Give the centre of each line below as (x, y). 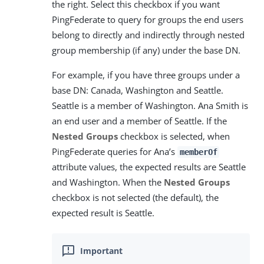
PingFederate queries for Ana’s (115, 151)
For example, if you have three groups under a (146, 75)
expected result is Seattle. (103, 212)
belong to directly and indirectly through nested (148, 34)
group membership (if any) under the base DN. (146, 50)
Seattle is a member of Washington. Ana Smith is (150, 105)
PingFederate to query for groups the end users (148, 19)
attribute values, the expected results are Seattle (149, 166)
